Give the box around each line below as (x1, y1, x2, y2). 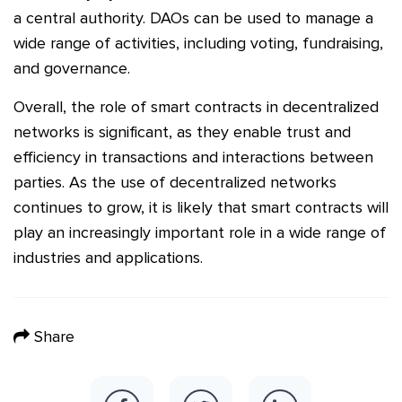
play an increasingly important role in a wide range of (13, 222, 386, 242)
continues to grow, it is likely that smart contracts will (13, 197, 389, 217)
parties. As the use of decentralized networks (13, 171, 336, 192)
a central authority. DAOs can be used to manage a (13, 7, 373, 28)
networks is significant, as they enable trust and (13, 121, 351, 142)
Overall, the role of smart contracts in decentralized (13, 96, 379, 117)
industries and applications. (13, 247, 203, 267)
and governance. (13, 57, 130, 78)
